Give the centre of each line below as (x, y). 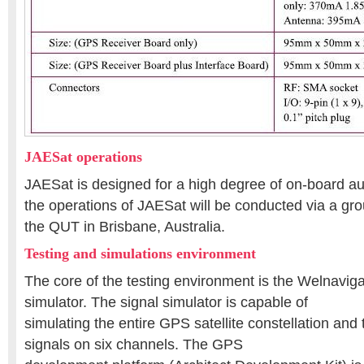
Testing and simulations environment (140, 253)
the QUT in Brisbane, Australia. (125, 227)
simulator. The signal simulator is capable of (166, 302)
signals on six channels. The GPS (134, 344)
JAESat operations (83, 157)
